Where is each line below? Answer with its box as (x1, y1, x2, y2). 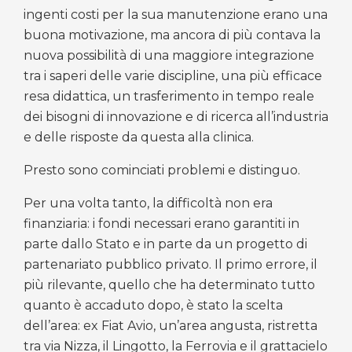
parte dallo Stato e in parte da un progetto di (24, 236, 307, 251)
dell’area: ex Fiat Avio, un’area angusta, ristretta (24, 317, 317, 333)
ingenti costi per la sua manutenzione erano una (24, 6, 328, 22)
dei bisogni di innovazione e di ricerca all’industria (24, 108, 328, 124)
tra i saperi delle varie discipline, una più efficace (24, 68, 322, 83)
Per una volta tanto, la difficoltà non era (24, 195, 273, 211)
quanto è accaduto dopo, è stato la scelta (24, 297, 283, 313)
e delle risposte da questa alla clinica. (24, 129, 254, 145)
